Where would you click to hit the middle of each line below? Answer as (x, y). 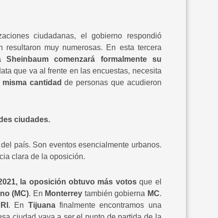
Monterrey (64, 193)
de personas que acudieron (113, 82)
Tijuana (40, 205)
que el (150, 182)
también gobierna (115, 193)
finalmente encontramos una (108, 205)
